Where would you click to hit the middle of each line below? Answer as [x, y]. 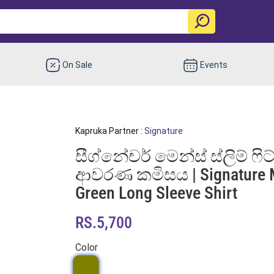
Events [213, 65]
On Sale [78, 65]
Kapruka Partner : [109, 131]
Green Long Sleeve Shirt [156, 193]
